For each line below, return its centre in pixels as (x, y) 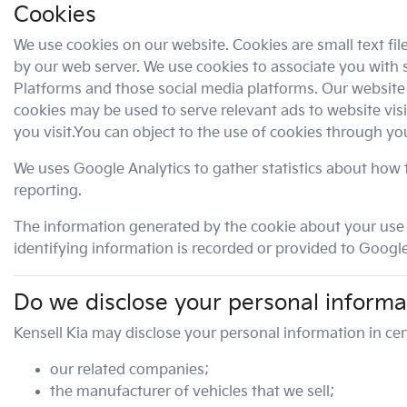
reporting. (48, 191)
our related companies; (129, 370)
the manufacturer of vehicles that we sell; (192, 392)
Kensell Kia (51, 334)
